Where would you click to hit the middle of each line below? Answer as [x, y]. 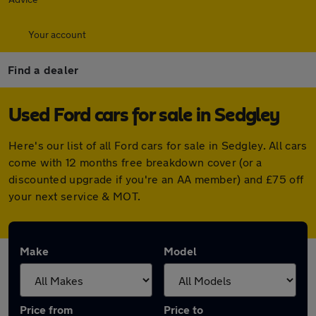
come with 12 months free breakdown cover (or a [135, 162]
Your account [57, 34]
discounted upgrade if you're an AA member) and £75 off [156, 179]
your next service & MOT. [75, 196]
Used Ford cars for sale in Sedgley [144, 116]
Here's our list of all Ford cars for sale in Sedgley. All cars [158, 145]
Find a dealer [43, 69]
